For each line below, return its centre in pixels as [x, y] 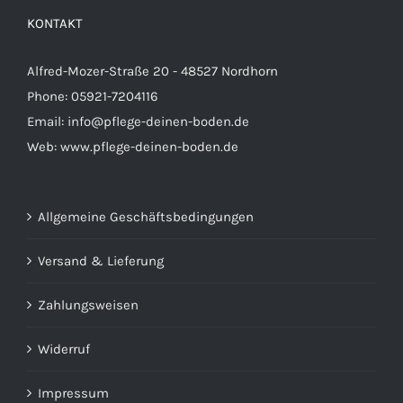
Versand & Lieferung [101, 260]
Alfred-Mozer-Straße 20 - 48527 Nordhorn [152, 71]
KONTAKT [55, 23]
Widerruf [64, 349]
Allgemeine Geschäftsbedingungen [146, 216]
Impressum [73, 393]
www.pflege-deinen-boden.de [149, 146]
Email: [47, 121]
